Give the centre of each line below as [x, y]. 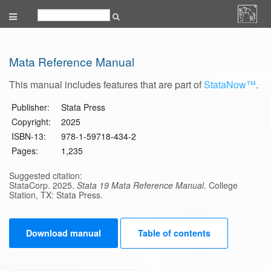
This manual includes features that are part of [106, 85]
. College [221, 185]
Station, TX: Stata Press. [56, 195]
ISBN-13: [29, 136]
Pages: [25, 151]
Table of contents [174, 233]
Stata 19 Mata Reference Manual [140, 185]
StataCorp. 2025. [43, 185]
